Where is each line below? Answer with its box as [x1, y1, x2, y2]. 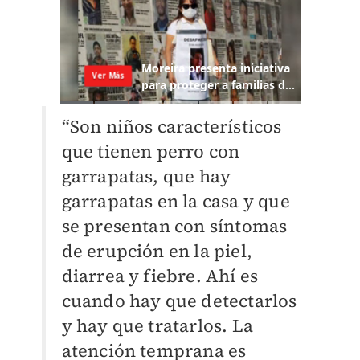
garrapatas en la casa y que [61, 189, 290, 214]
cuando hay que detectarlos [61, 288, 297, 313]
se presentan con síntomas [61, 214, 288, 239]
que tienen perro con [61, 139, 240, 164]
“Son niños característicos [61, 114, 282, 139]
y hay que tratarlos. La [61, 313, 254, 338]
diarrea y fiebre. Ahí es [61, 264, 259, 288]
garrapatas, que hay [61, 164, 231, 189]
